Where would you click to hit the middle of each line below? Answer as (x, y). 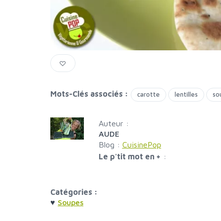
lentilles (186, 94)
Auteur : (113, 124)
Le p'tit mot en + (129, 157)
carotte (148, 94)
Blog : (110, 145)
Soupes (71, 203)
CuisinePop (142, 145)
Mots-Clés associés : (89, 94)
